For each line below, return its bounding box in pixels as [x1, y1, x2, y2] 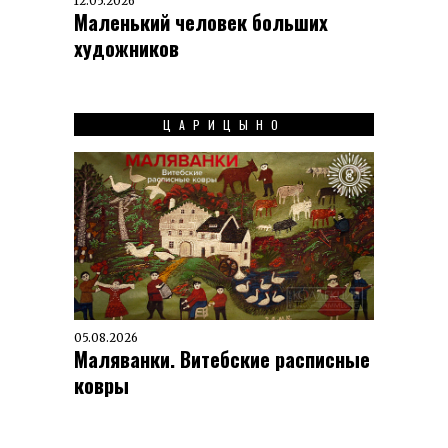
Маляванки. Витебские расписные [74, 344, 370, 375]
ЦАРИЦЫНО [162, 116, 286, 134]
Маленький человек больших [74, 7, 328, 38]
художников [74, 33, 179, 64]
